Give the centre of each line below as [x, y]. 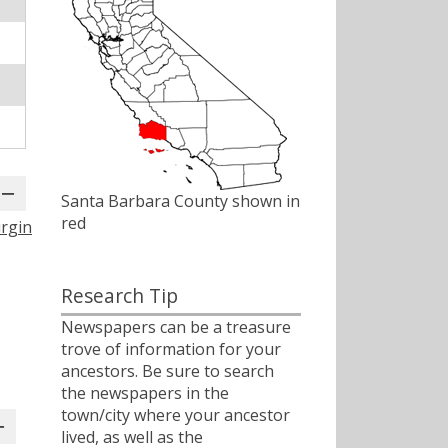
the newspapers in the [145, 392]
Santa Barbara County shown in [180, 201]
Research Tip [119, 296]
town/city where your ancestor [175, 414]
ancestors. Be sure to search [167, 370]
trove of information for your [171, 348]
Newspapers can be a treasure [176, 326]
